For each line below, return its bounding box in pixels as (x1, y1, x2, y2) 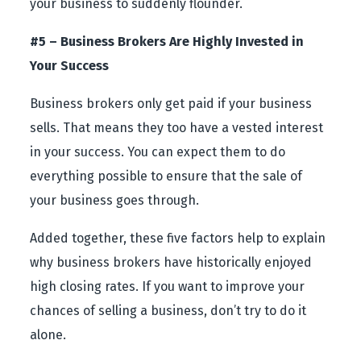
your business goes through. (30, 193, 200, 208)
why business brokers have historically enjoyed (30, 255, 313, 270)
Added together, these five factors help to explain (30, 230, 326, 246)
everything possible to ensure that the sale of (30, 168, 303, 184)
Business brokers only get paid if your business (30, 96, 313, 111)
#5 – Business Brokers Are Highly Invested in (30, 34, 305, 49)
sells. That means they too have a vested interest (30, 120, 324, 135)
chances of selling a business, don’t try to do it (30, 303, 307, 318)
